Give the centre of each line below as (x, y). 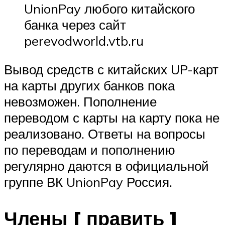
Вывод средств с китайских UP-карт (111, 70)
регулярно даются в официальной (106, 166)
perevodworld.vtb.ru (84, 40)
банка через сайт (75, 24)
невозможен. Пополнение (80, 102)
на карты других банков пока (89, 86)
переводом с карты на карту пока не (112, 118)
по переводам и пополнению (90, 150)
